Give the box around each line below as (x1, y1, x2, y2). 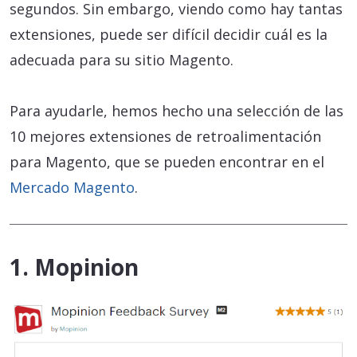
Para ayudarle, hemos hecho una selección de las (10, 101, 343, 121)
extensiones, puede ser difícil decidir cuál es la (10, 25, 328, 45)
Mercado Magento (10, 178, 135, 198)
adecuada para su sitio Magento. (10, 50, 233, 70)
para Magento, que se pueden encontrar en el (10, 152, 324, 172)
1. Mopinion (10, 252, 139, 283)
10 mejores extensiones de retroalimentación (10, 127, 321, 147)
